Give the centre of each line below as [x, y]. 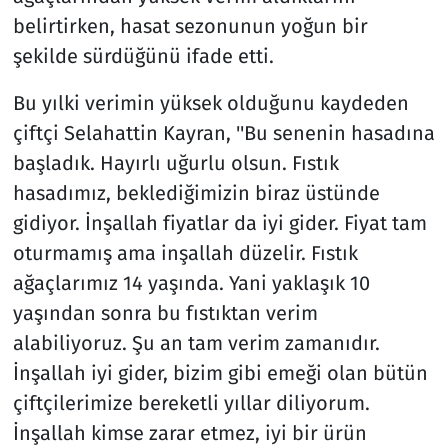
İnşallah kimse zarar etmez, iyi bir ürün [189, 432]
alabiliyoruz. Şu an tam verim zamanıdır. [196, 342]
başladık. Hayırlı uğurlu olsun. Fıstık [175, 162]
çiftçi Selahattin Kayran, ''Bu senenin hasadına [223, 132]
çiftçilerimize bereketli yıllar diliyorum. [191, 402]
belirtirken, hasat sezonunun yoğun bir [190, 25]
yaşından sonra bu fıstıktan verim [165, 312]
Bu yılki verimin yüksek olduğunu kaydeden [210, 102]
